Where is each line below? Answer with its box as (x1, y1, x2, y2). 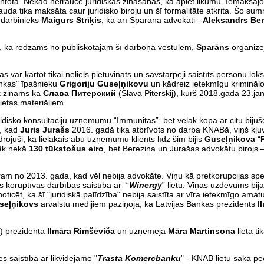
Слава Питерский (43, 88, 116, 98)
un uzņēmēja (115, 226, 166, 236)
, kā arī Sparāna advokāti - (101, 15, 203, 25)
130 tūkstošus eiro (29, 143, 104, 153)
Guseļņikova (204, 134, 258, 144)
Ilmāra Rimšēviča (45, 226, 115, 236)
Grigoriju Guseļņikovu (60, 78, 148, 88)
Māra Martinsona (166, 226, 235, 236)
